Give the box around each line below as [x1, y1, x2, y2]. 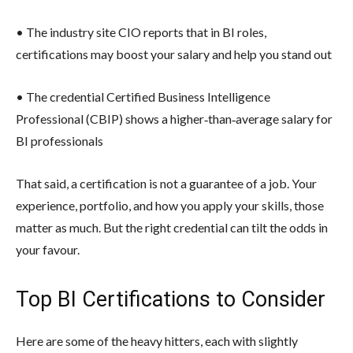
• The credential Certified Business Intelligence [16, 88, 270, 104]
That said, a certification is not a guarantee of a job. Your [16, 175, 317, 191]
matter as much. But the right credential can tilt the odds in [16, 219, 328, 235]
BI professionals [16, 132, 103, 148]
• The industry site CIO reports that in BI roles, [16, 24, 266, 39]
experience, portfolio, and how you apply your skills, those [16, 197, 324, 213]
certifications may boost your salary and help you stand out [16, 46, 332, 61]
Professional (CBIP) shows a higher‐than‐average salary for [16, 110, 333, 126]
